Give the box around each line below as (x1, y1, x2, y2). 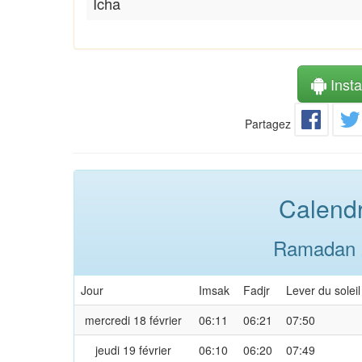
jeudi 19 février (95, 341, 171, 358)
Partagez (245, 115, 292, 132)
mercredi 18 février (85, 311, 182, 328)
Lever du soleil (286, 281, 360, 298)
